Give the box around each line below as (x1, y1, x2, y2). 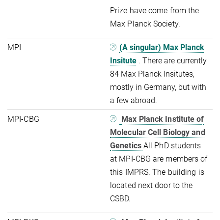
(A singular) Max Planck (119, 42, 205, 52)
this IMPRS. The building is (110, 167, 204, 177)
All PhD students (143, 140, 201, 150)
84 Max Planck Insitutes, (110, 69, 194, 79)
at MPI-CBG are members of (110, 154, 208, 164)
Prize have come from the (110, 5, 199, 15)
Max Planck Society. (110, 19, 180, 28)
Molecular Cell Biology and (110, 127, 205, 137)
